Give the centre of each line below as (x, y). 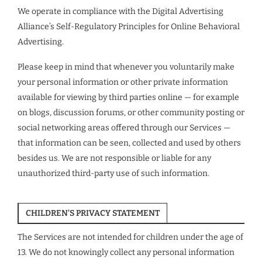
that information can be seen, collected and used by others (129, 143)
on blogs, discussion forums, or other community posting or (131, 113)
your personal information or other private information (123, 82)
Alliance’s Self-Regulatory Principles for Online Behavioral (129, 27)
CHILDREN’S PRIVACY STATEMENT (93, 213)
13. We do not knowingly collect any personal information (126, 252)
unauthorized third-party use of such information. (113, 173)
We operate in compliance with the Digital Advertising (120, 11)
